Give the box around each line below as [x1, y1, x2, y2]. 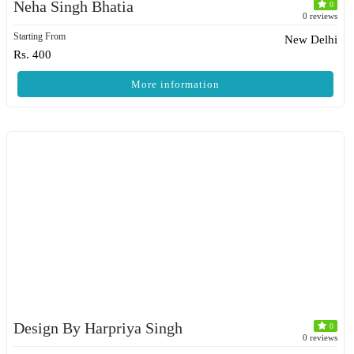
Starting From [13, 31, 66, 42]
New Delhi [284, 33, 337, 46]
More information [131, 78, 220, 90]
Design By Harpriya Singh [13, 319, 183, 337]
